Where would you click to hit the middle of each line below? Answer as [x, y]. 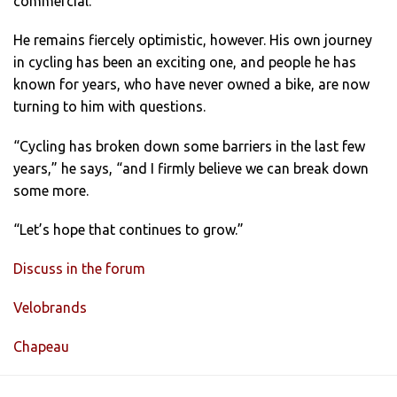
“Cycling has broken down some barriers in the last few [189, 146]
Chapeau [41, 347]
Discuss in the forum [79, 268]
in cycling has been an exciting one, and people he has [185, 62]
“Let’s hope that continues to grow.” [128, 229]
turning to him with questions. [109, 107]
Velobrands [50, 308]
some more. [51, 190]
